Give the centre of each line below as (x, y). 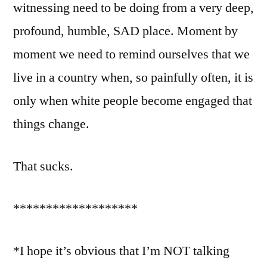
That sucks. (43, 166)
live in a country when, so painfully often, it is (133, 77)
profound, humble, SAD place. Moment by (125, 31)
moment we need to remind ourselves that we (131, 54)
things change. (51, 124)
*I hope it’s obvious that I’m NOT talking (121, 251)
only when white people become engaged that (133, 100)
